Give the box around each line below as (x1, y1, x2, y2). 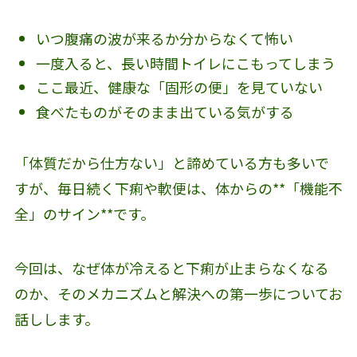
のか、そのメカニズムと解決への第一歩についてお (14, 283, 343, 304)
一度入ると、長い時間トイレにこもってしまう (35, 52, 335, 73)
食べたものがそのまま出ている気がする (35, 100, 294, 122)
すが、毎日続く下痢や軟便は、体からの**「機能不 (14, 178, 343, 199)
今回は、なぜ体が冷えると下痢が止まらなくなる (14, 257, 329, 279)
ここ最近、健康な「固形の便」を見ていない (35, 76, 323, 98)
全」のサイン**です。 (14, 203, 155, 225)
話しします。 (14, 308, 99, 330)
